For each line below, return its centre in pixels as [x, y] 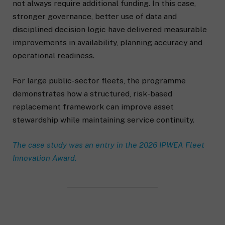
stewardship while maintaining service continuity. [103, 120]
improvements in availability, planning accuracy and [107, 43]
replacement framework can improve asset [93, 107]
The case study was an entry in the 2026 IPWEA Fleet [108, 145]
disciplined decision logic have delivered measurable [110, 30]
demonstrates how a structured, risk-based [92, 94]
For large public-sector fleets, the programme [99, 81]
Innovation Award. [44, 158]
